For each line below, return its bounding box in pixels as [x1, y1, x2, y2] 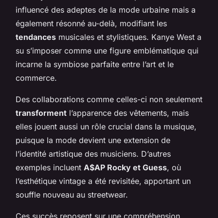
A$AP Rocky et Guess [84, 162, 167, 172]
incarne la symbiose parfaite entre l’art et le [16, 59, 174, 69]
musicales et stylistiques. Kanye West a [56, 32, 201, 42]
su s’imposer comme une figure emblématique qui [16, 45, 199, 55]
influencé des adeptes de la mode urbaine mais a [16, 4, 196, 15]
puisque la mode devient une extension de [16, 135, 170, 145]
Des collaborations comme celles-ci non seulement [16, 94, 202, 104]
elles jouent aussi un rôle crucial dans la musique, [16, 121, 197, 131]
